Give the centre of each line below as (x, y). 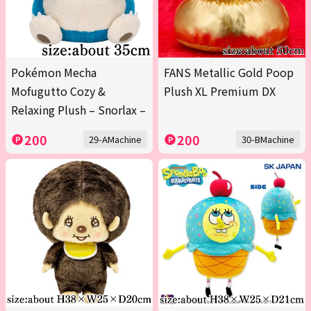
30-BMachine (268, 140)
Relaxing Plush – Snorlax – (78, 110)
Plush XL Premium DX (220, 91)
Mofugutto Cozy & (58, 91)
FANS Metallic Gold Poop (229, 73)
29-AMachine (115, 140)
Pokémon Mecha (54, 73)
